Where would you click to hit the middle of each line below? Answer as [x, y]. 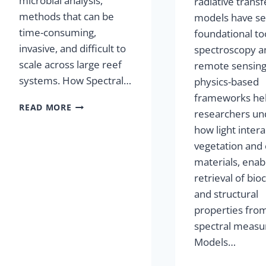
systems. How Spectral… [75, 80]
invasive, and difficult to [73, 48]
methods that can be [67, 16]
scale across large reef [71, 64]
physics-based [227, 81]
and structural [227, 194]
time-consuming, [58, 32]
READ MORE [45, 107]
